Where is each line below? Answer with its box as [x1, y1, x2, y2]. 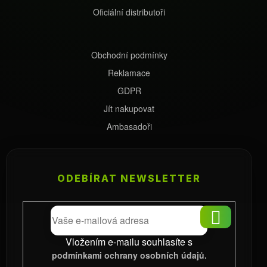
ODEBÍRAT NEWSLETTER [57, 172, 201, 185]
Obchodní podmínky [91, 49, 167, 61]
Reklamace [108, 67, 150, 79]
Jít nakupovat [104, 103, 154, 115]
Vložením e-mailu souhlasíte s [66, 235, 193, 249]
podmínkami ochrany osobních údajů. [51, 249, 207, 262]
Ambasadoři [106, 120, 152, 133]
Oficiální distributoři [93, 6, 165, 18]
